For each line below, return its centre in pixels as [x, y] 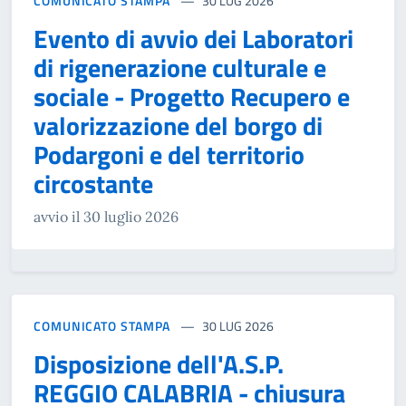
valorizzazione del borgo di [178, 126]
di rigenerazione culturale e [180, 68]
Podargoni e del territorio [169, 155]
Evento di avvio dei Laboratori [193, 39]
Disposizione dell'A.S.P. [159, 364]
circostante [93, 184]
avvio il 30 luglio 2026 [106, 217]
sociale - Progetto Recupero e [192, 97]
